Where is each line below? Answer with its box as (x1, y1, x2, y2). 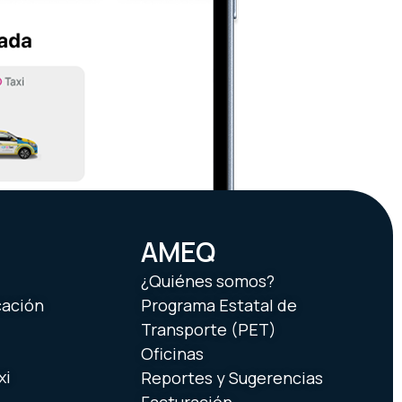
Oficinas (141, 343, 204, 365)
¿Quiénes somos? (141, 270, 275, 293)
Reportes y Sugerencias (141, 367, 323, 389)
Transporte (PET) (141, 319, 276, 341)
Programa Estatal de (141, 294, 297, 317)
